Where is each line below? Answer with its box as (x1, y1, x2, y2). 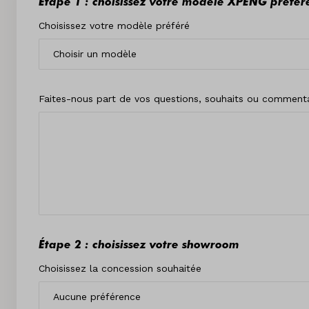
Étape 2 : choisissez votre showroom (39, 235, 239, 251)
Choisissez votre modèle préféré (39, 20, 190, 31)
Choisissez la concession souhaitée (39, 262, 201, 274)
